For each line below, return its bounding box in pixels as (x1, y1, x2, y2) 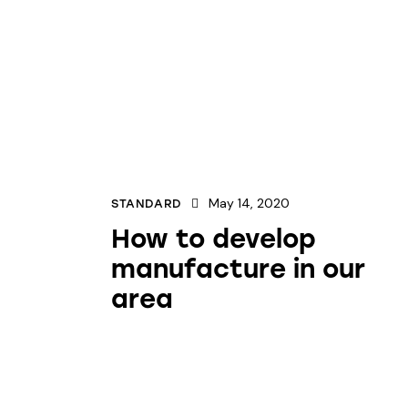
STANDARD (111, 196, 182, 210)
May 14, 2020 (209, 194, 291, 211)
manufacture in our (111, 252, 365, 284)
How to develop (111, 222, 316, 254)
